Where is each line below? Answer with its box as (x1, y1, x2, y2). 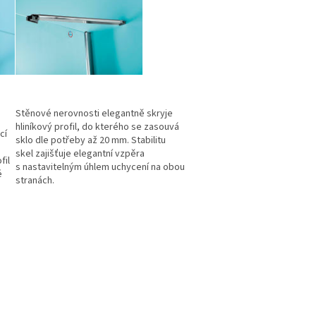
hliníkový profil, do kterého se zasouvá (16, 120, 179, 135)
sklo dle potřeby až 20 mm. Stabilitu (16, 133, 166, 148)
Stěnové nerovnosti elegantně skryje (16, 107, 173, 121)
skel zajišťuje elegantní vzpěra (16, 147, 145, 162)
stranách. (16, 174, 54, 188)
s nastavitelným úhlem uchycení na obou (16, 160, 185, 175)
